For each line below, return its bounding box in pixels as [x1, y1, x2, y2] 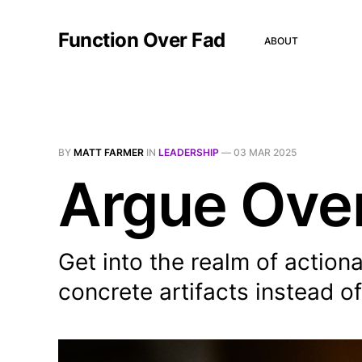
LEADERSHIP [158, 146, 219, 158]
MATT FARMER [74, 146, 144, 158]
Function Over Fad [58, 28, 225, 52]
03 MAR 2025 [234, 146, 297, 158]
